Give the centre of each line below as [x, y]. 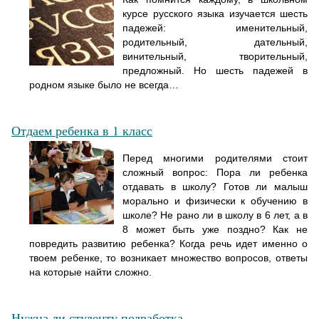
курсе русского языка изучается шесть [215, 14]
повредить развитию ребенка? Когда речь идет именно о [168, 244]
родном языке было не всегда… [104, 85]
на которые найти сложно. [90, 272]
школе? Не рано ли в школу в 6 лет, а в [215, 215]
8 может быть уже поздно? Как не [215, 230]
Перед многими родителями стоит [215, 158]
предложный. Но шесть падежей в [215, 71]
